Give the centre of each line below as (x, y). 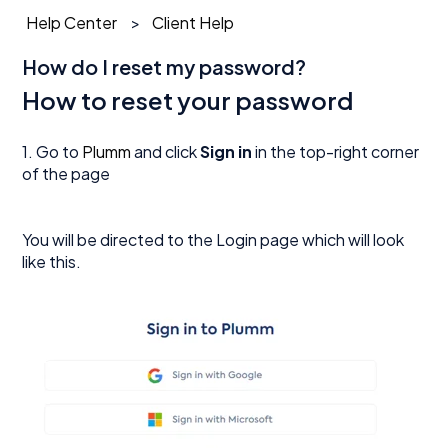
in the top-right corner (337, 151)
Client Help (192, 22)
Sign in (228, 151)
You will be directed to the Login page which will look (213, 239)
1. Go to (52, 151)
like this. (52, 261)
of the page (66, 173)
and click (166, 151)
